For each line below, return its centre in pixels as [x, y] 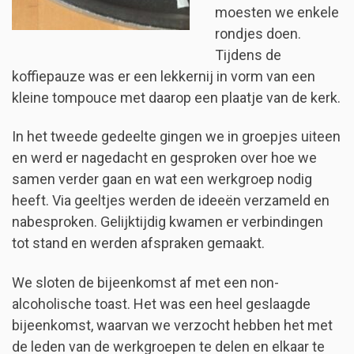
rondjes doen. [258, 33]
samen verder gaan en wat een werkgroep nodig [162, 179]
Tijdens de [248, 55]
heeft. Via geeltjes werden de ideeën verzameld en [171, 201]
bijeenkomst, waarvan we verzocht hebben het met [172, 325]
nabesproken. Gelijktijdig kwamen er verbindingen [168, 222]
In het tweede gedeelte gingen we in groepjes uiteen [176, 137]
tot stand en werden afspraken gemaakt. [138, 243]
